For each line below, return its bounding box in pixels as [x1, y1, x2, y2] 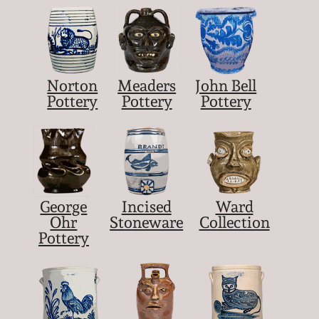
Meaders [117, 76, 177, 95]
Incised [121, 197, 172, 216]
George [40, 197, 88, 216]
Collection [199, 212, 270, 231]
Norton [47, 76, 98, 95]
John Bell [195, 76, 257, 95]
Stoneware [110, 212, 184, 231]
